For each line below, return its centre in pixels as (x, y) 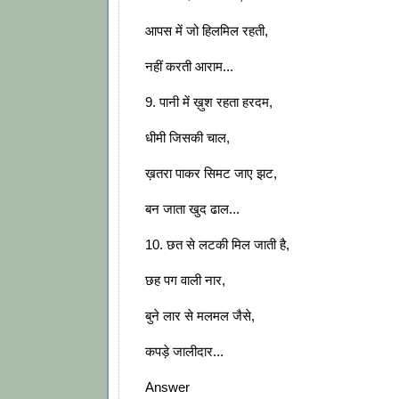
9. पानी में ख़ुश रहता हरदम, (209, 102)
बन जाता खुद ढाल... (192, 209)
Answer (167, 387)
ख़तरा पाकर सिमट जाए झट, (211, 174)
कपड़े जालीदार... (184, 352)
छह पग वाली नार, (185, 281)
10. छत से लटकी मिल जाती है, (217, 245)
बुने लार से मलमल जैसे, (200, 316)
